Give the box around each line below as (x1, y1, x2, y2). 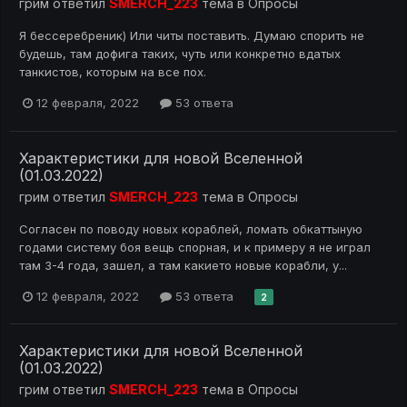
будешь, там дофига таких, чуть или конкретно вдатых (19, 46, 341, 62)
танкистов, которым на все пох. (19, 65, 206, 80)
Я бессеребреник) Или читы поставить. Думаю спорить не (19, 28, 364, 44)
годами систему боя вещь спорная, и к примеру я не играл (19, 239, 371, 254)
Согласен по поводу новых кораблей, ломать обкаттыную (19, 221, 362, 236)
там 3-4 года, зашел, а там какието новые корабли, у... (19, 257, 347, 273)
